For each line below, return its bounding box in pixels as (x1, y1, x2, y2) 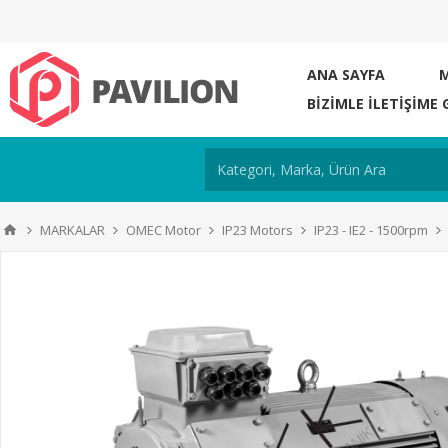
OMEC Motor (126, 221, 201, 239)
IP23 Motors (222, 221, 293, 239)
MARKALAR (40, 221, 105, 239)
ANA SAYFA (307, 65, 385, 84)
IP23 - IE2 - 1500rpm (314, 221, 428, 239)
